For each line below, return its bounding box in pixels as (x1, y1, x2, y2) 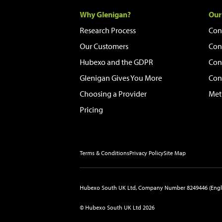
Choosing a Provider (80, 89, 147, 99)
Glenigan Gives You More (80, 73, 163, 83)
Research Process (80, 25, 136, 35)
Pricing (80, 105, 104, 114)
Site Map (164, 149, 186, 157)
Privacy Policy (129, 149, 164, 157)
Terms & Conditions (80, 149, 130, 157)
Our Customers (80, 41, 129, 51)
